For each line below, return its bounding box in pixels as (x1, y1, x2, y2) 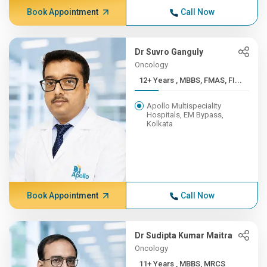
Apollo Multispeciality (147, 101, 222, 110)
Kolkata (147, 119, 173, 128)
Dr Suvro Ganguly (135, 47, 204, 57)
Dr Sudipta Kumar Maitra (135, 231, 233, 240)
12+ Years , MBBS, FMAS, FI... (176, 76, 243, 85)
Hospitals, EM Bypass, (147, 110, 224, 119)
